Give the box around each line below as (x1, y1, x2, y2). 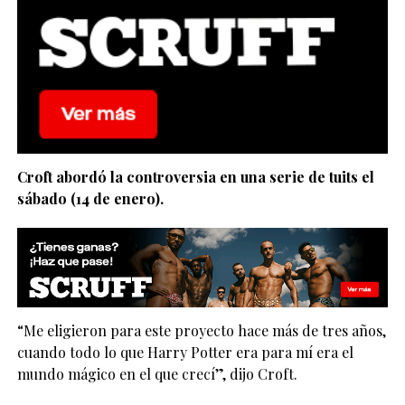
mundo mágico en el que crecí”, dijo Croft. (16, 363, 297, 383)
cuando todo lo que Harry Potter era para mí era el (16, 342, 353, 362)
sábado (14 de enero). (16, 189, 164, 209)
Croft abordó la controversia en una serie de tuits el (16, 167, 374, 187)
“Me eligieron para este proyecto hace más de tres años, (16, 320, 386, 340)
